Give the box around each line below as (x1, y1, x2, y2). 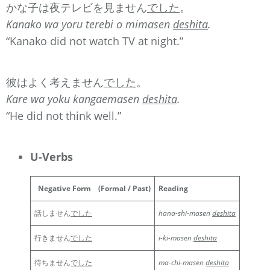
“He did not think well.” (6, 108, 121, 123)
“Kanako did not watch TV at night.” (6, 33, 183, 48)
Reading (159, 183, 188, 193)
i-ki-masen (159, 232, 193, 243)
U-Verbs (30, 149, 73, 164)
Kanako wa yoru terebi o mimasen (6, 16, 173, 31)
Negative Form (34, 183, 91, 193)
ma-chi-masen (159, 257, 206, 268)
